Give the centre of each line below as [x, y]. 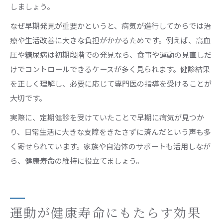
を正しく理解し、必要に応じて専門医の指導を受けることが [111, 83]
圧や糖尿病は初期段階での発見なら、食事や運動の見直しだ [111, 54]
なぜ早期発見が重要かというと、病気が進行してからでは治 [111, 25]
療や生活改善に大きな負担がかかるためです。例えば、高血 [110, 40]
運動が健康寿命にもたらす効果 [106, 213]
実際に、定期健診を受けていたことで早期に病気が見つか [107, 117]
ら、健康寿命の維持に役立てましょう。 [77, 160]
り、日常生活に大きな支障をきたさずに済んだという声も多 [111, 131]
